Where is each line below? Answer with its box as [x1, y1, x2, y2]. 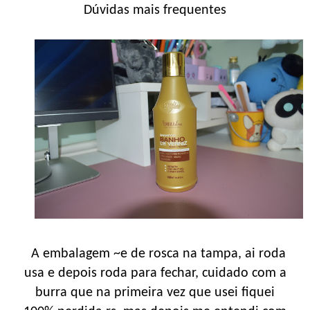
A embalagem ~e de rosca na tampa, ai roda [24, 246, 286, 261]
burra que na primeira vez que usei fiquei [35, 285, 275, 300]
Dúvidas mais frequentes [84, 3, 226, 18]
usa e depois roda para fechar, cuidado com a [24, 266, 286, 280]
